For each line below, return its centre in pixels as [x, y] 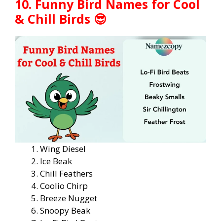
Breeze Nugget [69, 198]
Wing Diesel [63, 149]
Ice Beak [56, 161]
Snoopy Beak [65, 211]
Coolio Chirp [64, 186]
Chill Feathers [66, 174]
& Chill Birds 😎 [61, 18]
